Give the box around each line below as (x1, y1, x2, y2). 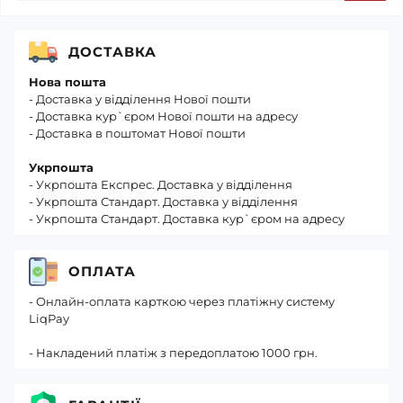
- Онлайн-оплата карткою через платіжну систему (29, 294, 335, 309)
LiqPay (29, 311, 69, 327)
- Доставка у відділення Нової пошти (29, 92, 251, 107)
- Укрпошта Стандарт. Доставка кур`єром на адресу (29, 211, 345, 227)
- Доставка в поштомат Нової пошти (29, 126, 246, 141)
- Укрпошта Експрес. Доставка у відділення (29, 177, 292, 193)
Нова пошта (29, 75, 106, 90)
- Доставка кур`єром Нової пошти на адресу (29, 109, 298, 124)
